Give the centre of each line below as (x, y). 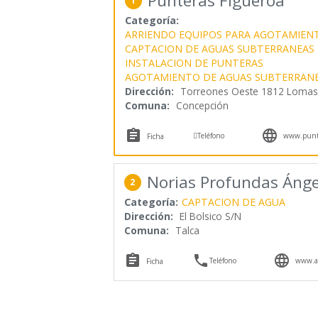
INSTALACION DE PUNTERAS (194, 62)
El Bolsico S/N (210, 216)
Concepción (202, 105)
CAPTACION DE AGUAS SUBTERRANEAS (219, 48)
